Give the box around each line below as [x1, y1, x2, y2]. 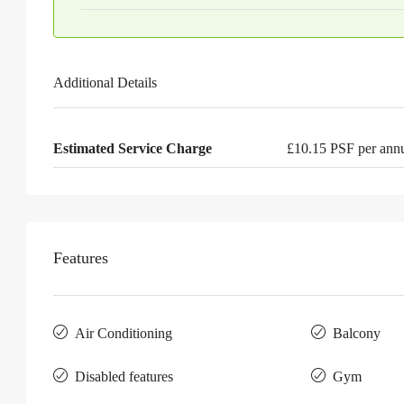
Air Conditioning [75, 326, 172, 341]
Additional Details [53, 75, 157, 90]
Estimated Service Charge [53, 141, 212, 156]
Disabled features [75, 369, 173, 384]
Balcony [332, 326, 381, 341]
